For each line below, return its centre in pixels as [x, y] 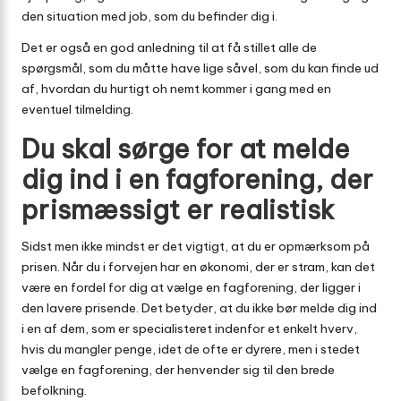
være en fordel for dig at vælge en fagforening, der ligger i [191, 288]
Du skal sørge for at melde [186, 149]
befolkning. [54, 391]
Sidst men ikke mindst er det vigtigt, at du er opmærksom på [196, 247]
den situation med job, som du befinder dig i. [149, 17]
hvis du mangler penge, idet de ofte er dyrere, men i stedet [191, 350]
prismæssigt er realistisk [178, 210]
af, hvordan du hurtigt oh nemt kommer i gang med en [176, 89]
